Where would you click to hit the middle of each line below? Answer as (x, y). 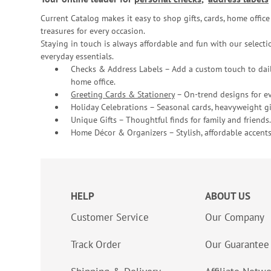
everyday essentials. (77, 56)
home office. (93, 82)
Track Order (96, 244)
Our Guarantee (237, 244)
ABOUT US (228, 196)
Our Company (235, 217)
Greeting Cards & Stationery (123, 94)
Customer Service (110, 217)
